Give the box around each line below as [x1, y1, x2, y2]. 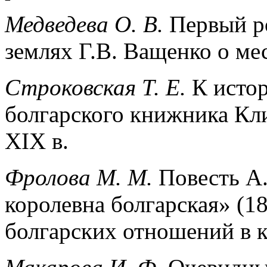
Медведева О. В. [5, 11, 163, 37]
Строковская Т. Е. [5, 74, 186, 100]
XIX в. [5, 128, 69, 154]
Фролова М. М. [5, 164, 153, 190]
